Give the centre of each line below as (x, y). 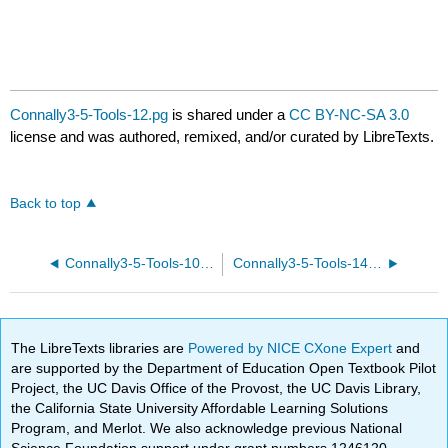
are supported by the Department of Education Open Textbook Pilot (224, 367)
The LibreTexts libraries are (100, 347)
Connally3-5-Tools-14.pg (374, 264)
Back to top (46, 204)
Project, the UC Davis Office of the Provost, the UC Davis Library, (216, 387)
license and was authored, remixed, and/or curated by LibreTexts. (222, 137)
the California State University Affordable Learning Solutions (200, 407)
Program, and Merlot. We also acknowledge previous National (207, 427)
